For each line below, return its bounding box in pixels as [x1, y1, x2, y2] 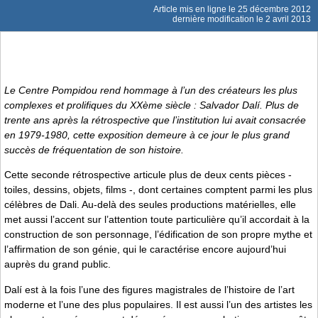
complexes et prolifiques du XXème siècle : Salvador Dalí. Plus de [4, 99, 299, 111]
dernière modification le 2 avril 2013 [172, 14, 311, 25]
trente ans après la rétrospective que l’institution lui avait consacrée [4, 114, 306, 126]
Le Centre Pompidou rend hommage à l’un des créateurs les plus [4, 84, 297, 96]
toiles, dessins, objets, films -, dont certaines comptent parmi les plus [4, 184, 312, 196]
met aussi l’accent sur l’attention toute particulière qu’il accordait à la [4, 214, 309, 226]
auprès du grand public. [4, 258, 111, 270]
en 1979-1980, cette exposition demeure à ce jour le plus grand [4, 128, 290, 141]
